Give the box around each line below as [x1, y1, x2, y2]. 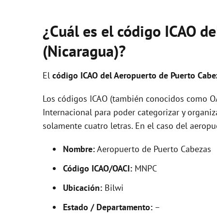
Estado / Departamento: [63, 201, 153, 213]
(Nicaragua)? [43, 41, 126, 61]
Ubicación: [63, 182, 102, 193]
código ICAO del [52, 70, 114, 81]
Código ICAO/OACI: [63, 163, 132, 174]
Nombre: [63, 143, 95, 155]
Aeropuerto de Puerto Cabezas [95, 143, 211, 155]
